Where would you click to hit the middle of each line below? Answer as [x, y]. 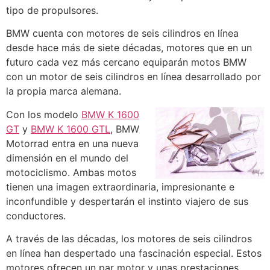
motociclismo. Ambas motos [71, 172]
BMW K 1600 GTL [71, 129]
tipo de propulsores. [52, 10]
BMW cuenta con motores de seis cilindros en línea [122, 33]
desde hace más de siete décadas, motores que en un [129, 48]
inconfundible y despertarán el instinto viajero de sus [127, 201]
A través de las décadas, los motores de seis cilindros [129, 239]
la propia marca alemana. [64, 91]
